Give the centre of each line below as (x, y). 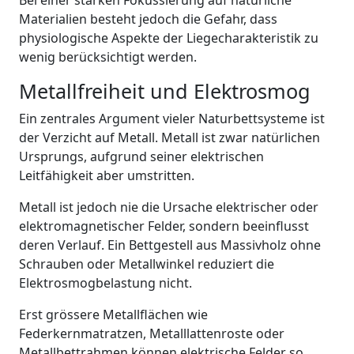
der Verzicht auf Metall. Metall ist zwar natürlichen (169, 137)
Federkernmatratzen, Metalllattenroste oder (152, 333)
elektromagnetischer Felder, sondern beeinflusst (164, 226)
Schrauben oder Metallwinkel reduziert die (147, 264)
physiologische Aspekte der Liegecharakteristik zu (169, 38)
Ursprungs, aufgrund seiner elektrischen (141, 156)
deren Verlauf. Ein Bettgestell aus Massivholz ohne (170, 245)
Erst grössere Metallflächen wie (113, 314)
